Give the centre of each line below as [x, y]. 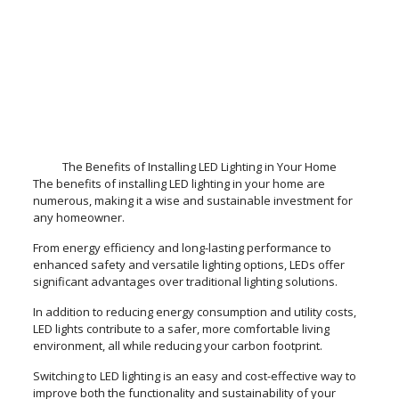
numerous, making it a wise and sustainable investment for [192, 201]
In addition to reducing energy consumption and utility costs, [194, 312]
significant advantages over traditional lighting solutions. [185, 282]
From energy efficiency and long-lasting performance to [182, 248]
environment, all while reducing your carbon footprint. [177, 346]
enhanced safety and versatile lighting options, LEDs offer [188, 265]
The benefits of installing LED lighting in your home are [179, 184]
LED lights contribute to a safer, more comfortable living [181, 329]
